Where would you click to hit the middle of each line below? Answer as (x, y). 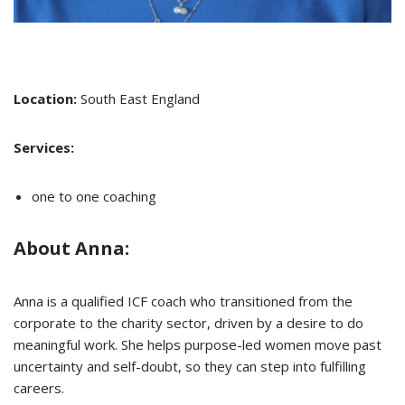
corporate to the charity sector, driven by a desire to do (188, 322)
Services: (44, 147)
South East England (138, 98)
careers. (41, 387)
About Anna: (71, 248)
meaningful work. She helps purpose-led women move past (198, 344)
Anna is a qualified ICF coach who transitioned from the (183, 301)
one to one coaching (94, 196)
